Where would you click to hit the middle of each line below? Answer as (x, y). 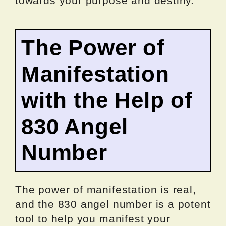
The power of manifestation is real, (106, 189)
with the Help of (107, 100)
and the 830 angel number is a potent (113, 204)
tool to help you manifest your (93, 218)
